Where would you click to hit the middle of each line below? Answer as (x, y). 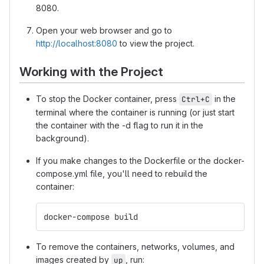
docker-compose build (91, 217)
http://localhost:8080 (77, 43)
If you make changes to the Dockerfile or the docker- (140, 161)
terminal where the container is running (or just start (135, 113)
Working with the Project (91, 71)
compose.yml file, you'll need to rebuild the (122, 174)
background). (62, 138)
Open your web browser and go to (104, 30)
